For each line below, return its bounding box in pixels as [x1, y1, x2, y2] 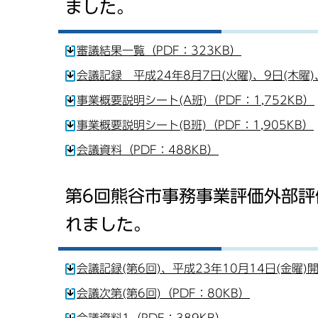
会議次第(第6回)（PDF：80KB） [77, 287, 250, 300]
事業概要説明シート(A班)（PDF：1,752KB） [77, 94, 314, 106]
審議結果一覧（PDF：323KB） [77, 45, 241, 57]
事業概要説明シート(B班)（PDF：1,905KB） [77, 119, 314, 131]
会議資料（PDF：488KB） [77, 144, 219, 156]
